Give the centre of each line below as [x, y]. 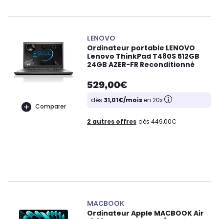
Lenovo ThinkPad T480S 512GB [143, 56]
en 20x [153, 100]
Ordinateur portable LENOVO [141, 48]
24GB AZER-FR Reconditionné [141, 64]
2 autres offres [112, 122]
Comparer [50, 107]
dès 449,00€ [157, 122]
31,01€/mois [123, 100]
